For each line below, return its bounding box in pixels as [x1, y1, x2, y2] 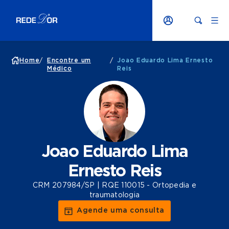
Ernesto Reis [68, 163, 161, 179]
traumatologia [89, 192, 140, 199]
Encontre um [47, 57, 91, 63]
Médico [47, 65, 72, 72]
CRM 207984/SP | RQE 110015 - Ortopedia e [32, 182, 197, 189]
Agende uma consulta [77, 207, 165, 214]
